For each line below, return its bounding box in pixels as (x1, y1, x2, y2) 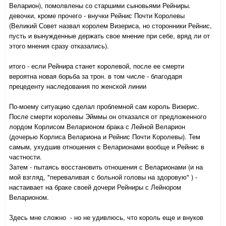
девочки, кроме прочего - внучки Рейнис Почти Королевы (9, 11, 185, 21)
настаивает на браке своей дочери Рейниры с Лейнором (9, 182, 181, 192)
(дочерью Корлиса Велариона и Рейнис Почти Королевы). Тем (9, 132, 200, 142)
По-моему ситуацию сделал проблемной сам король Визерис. (9, 101, 199, 111)
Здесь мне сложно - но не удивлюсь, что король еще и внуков (9, 212, 203, 222)
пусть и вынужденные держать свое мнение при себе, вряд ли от (9, 31, 210, 41)
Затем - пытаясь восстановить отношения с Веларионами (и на (9, 162, 203, 172)
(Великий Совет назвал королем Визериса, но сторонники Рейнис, (9, 21, 212, 31)
